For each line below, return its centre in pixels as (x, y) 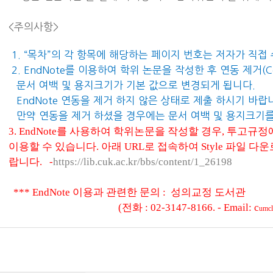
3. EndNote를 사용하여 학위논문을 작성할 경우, (116, 131)
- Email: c (237, 207)
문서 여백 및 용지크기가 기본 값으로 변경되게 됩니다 (135, 85)
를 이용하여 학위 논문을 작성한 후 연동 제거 (164, 70)
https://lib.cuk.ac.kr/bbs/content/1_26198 (143, 162)
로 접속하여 (173, 147)
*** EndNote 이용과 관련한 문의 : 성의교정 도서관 (127, 192)
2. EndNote (37, 70)
